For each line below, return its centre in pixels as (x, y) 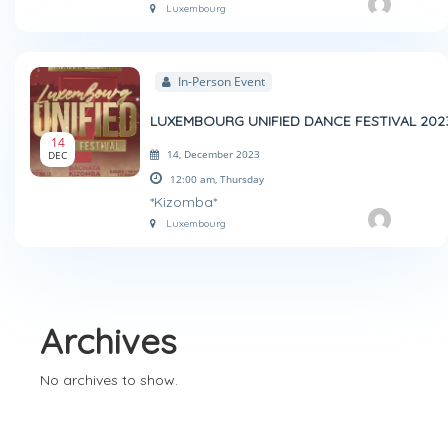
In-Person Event (220, 81)
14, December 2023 (213, 153)
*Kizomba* (183, 202)
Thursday (242, 179)
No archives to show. (109, 380)
